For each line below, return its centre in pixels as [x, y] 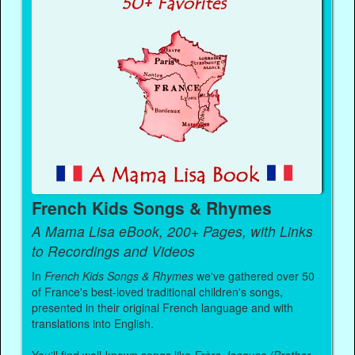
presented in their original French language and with [163, 307]
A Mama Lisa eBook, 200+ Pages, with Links [173, 231]
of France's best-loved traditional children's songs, [158, 292]
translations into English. [93, 323]
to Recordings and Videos [114, 251]
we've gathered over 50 [254, 276]
